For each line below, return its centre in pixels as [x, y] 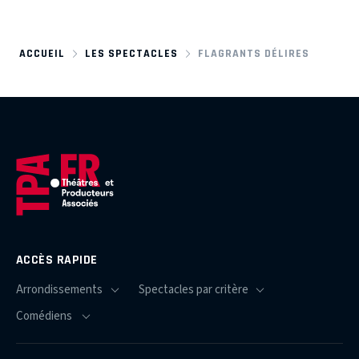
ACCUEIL [42, 53]
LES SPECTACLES [132, 53]
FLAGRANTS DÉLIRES [254, 53]
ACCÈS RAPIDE [57, 260]
